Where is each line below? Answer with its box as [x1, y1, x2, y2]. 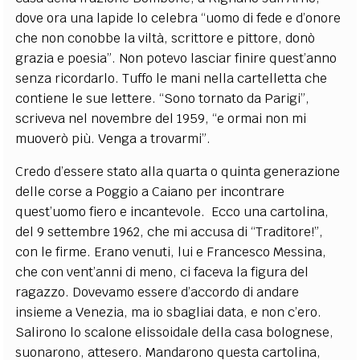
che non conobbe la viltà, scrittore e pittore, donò [15, 29, 316, 47]
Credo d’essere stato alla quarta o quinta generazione [15, 162, 341, 180]
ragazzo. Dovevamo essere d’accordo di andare [15, 283, 300, 301]
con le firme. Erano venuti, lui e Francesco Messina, [15, 243, 327, 260]
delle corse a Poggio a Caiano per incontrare [15, 182, 285, 200]
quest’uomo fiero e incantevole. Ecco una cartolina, [15, 202, 329, 220]
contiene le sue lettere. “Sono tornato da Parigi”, [15, 89, 310, 107]
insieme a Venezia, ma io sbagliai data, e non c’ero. [15, 303, 322, 321]
